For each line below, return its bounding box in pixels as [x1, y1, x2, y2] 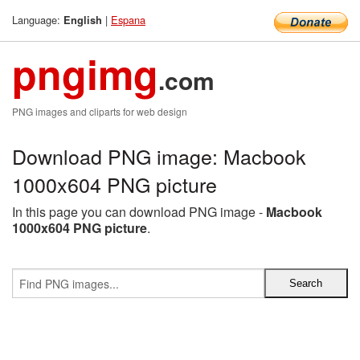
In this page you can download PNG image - [12, 202, 266, 221]
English [63, 13, 102, 27]
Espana [111, 12, 145, 27]
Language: [12, 12, 63, 27]
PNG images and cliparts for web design [12, 104, 187, 118]
